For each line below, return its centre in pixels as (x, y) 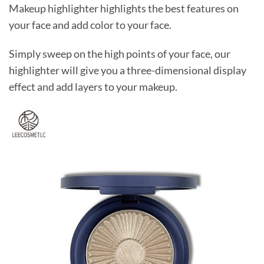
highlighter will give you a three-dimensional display (128, 71)
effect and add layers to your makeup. (93, 87)
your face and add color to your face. (90, 25)
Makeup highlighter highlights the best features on (124, 9)
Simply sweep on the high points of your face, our (120, 54)
